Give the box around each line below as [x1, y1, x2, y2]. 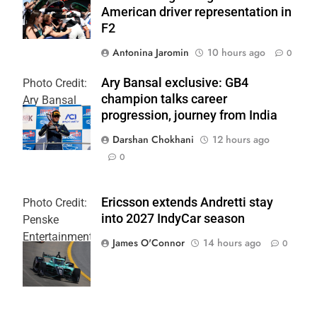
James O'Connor [113, 235, 185, 250]
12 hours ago [212, 132, 270, 146]
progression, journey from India [101, 108, 277, 122]
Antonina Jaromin [113, 45, 189, 59]
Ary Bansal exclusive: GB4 [101, 75, 248, 90]
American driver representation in [101, 4, 292, 19]
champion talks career [101, 91, 227, 106]
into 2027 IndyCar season [101, 211, 245, 226]
